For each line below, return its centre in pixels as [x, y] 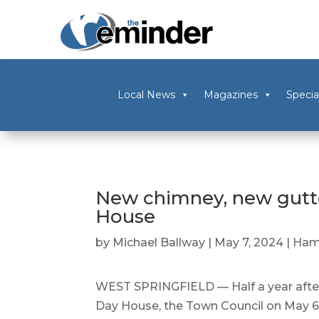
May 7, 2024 [249, 242]
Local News [146, 95]
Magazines [230, 95]
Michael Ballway [159, 242]
